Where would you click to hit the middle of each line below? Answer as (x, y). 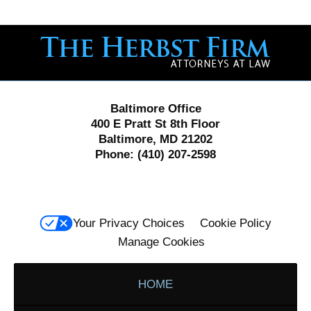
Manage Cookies (161, 242)
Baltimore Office (155, 108)
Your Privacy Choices (129, 224)
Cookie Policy (236, 224)
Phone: (115, 154)
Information (184, 51)
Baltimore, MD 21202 (155, 139)
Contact (175, 33)
